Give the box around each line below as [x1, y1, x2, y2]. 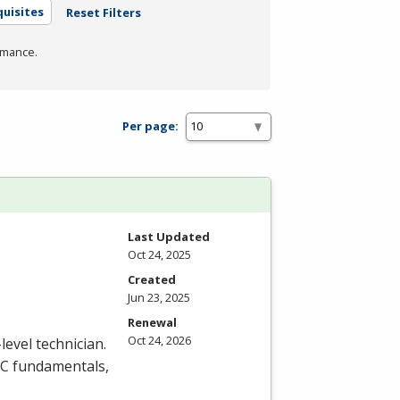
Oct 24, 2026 [128, 331, 191, 348]
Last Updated [128, 228, 210, 245]
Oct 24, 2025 [128, 246, 191, 262]
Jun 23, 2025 [128, 288, 190, 305]
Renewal [128, 313, 177, 330]
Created [128, 271, 176, 287]
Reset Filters [65, 4, 141, 21]
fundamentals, [9, 356, 109, 377]
